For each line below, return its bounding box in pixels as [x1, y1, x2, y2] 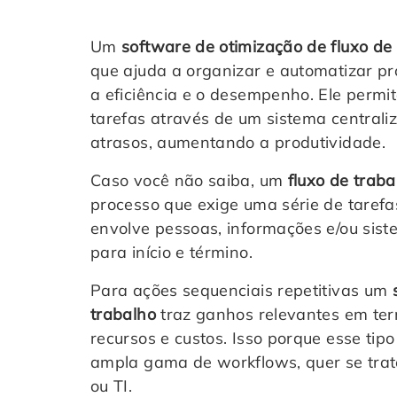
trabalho [90, 304, 156, 324]
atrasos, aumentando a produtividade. [90, 132, 385, 152]
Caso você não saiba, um [90, 170, 288, 191]
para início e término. [90, 242, 258, 262]
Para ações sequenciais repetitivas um [90, 280, 393, 300]
